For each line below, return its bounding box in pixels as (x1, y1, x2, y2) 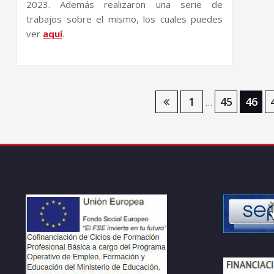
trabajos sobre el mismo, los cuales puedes (26, 13, 223, 26)
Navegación (16, 92, 120, 117)
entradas (16, 150, 95, 176)
